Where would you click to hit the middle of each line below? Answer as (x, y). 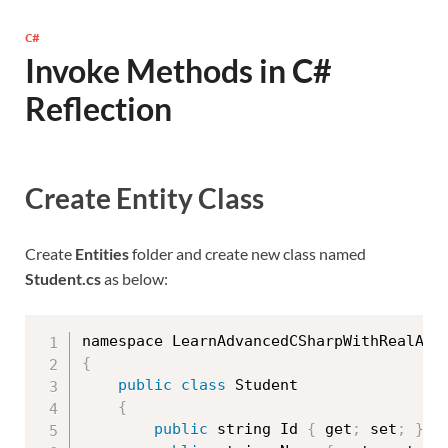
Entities (102, 254)
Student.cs (63, 279)
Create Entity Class (144, 198)
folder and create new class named (247, 254)
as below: (134, 279)
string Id (257, 429)
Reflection (98, 108)
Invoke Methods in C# (178, 70)
